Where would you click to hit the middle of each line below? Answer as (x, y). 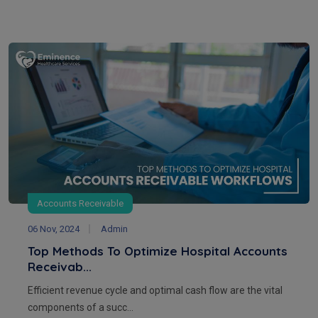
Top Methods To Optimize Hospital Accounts (158, 251)
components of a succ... (81, 307)
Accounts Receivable (80, 203)
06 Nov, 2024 (54, 229)
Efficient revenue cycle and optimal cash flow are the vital (155, 290)
